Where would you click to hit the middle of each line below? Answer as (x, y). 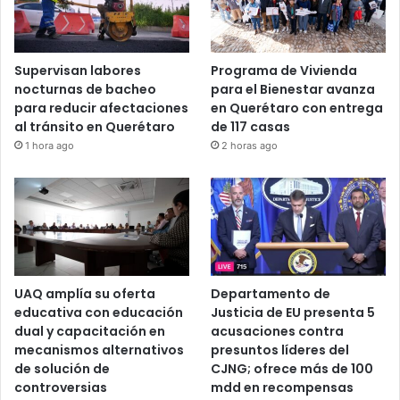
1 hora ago (50, 247)
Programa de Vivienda (284, 172)
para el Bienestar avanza (293, 191)
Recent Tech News (80, 12)
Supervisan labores (78, 172)
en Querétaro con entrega (297, 209)
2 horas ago (250, 247)
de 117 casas (251, 228)
